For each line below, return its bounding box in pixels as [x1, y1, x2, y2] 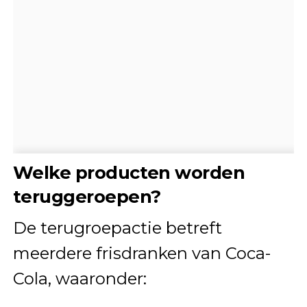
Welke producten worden [12, 162, 245, 184]
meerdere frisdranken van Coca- [12, 243, 271, 264]
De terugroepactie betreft [12, 218, 222, 238]
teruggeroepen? [12, 186, 161, 208]
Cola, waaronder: [12, 269, 147, 289]
